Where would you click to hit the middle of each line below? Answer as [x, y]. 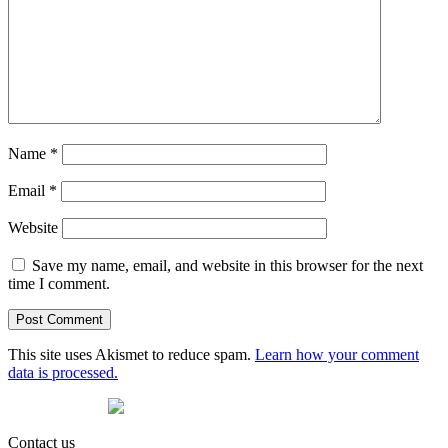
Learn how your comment [337, 354]
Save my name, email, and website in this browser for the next [227, 265]
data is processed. [63, 372]
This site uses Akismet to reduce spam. [131, 354]
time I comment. [59, 283]
